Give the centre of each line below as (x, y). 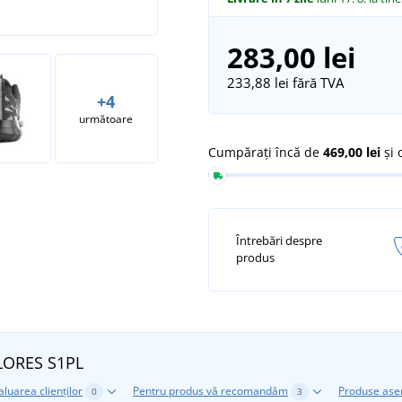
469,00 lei (352, 152)
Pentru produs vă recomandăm (211, 390)
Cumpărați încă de (266, 152)
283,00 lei (291, 57)
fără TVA (316, 82)
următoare (106, 118)
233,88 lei (258, 82)
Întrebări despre (279, 241)
